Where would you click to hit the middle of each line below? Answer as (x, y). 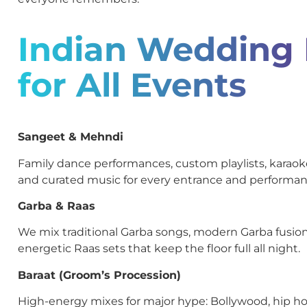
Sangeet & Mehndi (71, 137)
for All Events (132, 85)
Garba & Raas (57, 206)
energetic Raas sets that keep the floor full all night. (159, 249)
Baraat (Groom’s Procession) (99, 275)
